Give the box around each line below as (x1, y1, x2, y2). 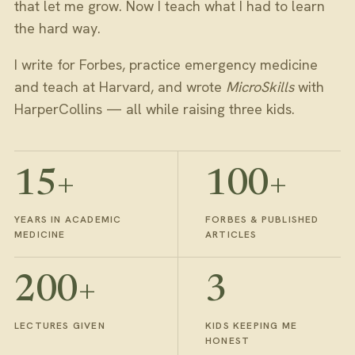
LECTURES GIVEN (14, 319, 105, 332)
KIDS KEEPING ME (205, 319, 297, 332)
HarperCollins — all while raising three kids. (14, 99, 295, 118)
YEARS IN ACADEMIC (14, 212, 122, 226)
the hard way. (14, 18, 101, 37)
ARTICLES (205, 227, 258, 241)
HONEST (205, 334, 250, 347)
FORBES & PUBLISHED (205, 212, 319, 226)
